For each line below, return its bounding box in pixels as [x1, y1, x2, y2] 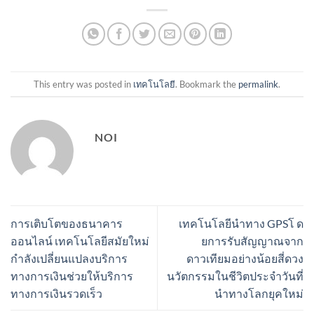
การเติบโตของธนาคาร [11, 216, 123, 230]
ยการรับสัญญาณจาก [201, 233, 303, 247]
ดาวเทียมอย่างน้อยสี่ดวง [186, 251, 303, 265]
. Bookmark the [175, 78, 238, 90]
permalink [238, 78, 278, 90]
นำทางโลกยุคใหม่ [214, 286, 303, 300]
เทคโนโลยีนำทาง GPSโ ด [179, 216, 303, 230]
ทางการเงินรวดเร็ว [11, 286, 102, 300]
